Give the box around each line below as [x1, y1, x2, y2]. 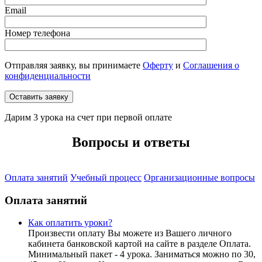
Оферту [143, 60, 173, 71]
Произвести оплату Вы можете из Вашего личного [28, 228, 232, 239]
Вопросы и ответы [72, 135, 190, 150]
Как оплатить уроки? [28, 218, 112, 228]
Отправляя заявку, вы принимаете [5, 60, 143, 71]
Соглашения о [183, 60, 239, 71]
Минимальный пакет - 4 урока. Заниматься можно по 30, [28, 249, 256, 260]
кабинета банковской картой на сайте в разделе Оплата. [28, 239, 251, 249]
